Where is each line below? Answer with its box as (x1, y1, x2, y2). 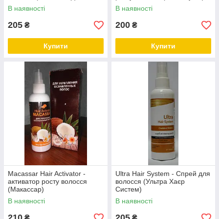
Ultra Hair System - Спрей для (115, 170, 210, 177)
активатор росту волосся (8, 177, 87, 185)
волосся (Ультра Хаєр (115, 177, 185, 185)
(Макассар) (8, 185, 44, 193)
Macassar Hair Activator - (8, 170, 86, 177)
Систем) (115, 185, 142, 193)
